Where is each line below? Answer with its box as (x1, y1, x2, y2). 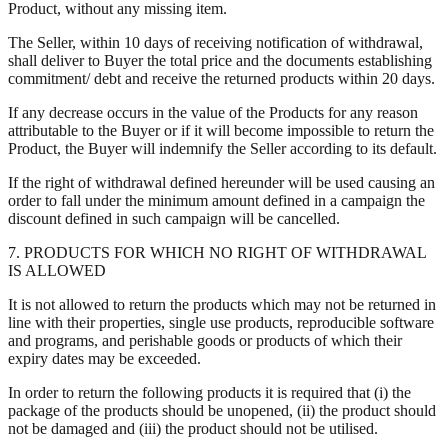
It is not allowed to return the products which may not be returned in (8, 295, 436, 313)
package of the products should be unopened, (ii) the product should (8, 401, 436, 419)
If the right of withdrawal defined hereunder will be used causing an (8, 173, 435, 191)
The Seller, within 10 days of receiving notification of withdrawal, (8, 33, 423, 51)
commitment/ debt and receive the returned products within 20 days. (8, 69, 435, 87)
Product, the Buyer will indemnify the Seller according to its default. (8, 139, 437, 157)
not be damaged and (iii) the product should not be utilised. (8, 419, 378, 437)
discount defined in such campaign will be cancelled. (8, 209, 340, 227)
